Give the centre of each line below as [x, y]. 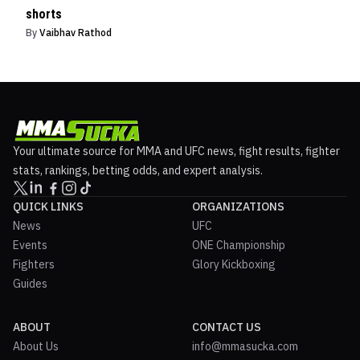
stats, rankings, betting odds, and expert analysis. [138, 170]
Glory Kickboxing [234, 264]
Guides [30, 283]
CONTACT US [227, 327]
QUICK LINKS [48, 206]
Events [30, 245]
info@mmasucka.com [245, 346]
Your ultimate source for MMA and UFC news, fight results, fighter [176, 151]
